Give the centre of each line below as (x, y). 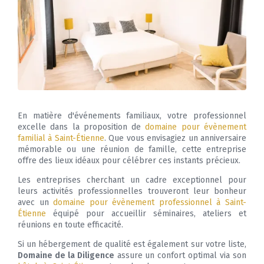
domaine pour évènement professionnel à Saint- (150, 203)
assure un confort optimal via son (180, 256)
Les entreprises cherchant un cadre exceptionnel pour (132, 180)
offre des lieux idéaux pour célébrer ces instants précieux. (129, 161)
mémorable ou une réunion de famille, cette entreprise (132, 150)
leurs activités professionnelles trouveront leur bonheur (132, 192)
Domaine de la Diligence (66, 256)
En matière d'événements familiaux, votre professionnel (132, 116)
